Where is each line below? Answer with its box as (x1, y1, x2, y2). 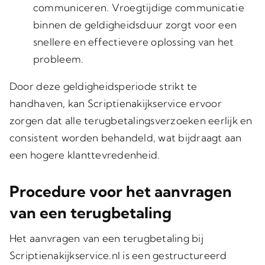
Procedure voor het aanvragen (9, 182, 232, 201)
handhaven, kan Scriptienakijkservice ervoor (9, 97, 222, 109)
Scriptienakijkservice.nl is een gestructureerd (9, 249, 227, 261)
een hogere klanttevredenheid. (9, 148, 160, 161)
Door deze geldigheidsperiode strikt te (9, 80, 198, 92)
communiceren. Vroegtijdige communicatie (33, 1, 244, 14)
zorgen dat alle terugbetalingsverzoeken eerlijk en (9, 114, 253, 127)
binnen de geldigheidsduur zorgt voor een (33, 18, 237, 31)
